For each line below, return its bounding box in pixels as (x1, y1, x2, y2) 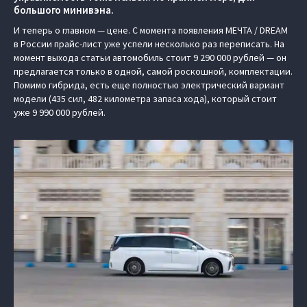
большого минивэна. (14, 3, 114, 16)
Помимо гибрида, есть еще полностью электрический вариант (14, 78, 284, 91)
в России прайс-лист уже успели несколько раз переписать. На (14, 37, 284, 50)
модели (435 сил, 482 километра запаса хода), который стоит (14, 92, 277, 105)
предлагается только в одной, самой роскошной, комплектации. (14, 64, 293, 77)
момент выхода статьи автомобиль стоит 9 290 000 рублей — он (14, 51, 286, 64)
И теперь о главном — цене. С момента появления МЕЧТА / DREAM (14, 23, 288, 36)
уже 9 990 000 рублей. (14, 106, 106, 119)
